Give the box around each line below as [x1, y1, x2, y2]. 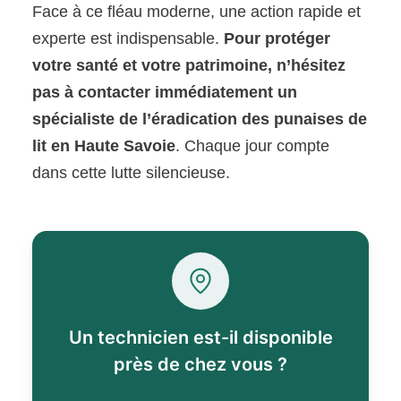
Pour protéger [224, 30, 331, 48]
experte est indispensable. [32, 30, 225, 48]
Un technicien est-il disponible [68, 327, 333, 349]
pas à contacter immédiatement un [32, 83, 298, 102]
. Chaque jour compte [175, 137, 330, 156]
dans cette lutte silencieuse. [32, 164, 231, 183]
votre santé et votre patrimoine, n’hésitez [32, 56, 346, 75]
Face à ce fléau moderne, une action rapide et [32, 3, 362, 21]
